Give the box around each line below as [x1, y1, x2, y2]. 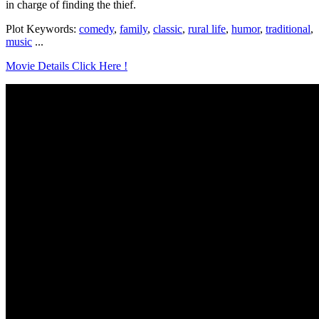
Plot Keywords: [6, 22, 79, 35]
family [120, 22, 147, 35]
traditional [266, 22, 310, 35]
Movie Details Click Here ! [6, 59, 127, 72]
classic [153, 22, 182, 35]
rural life [188, 22, 226, 35]
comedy [79, 22, 114, 35]
